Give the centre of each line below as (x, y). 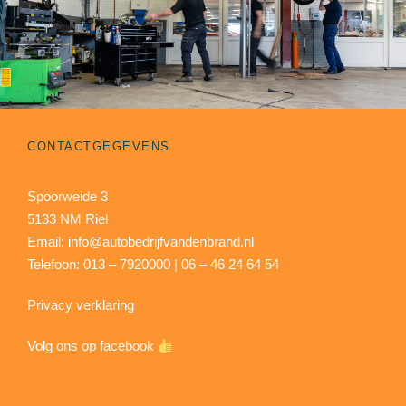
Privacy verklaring (81, 305)
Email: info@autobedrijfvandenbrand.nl (140, 242)
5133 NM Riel (68, 219)
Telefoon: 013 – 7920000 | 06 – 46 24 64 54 (153, 265)
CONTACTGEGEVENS (99, 147)
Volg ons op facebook (91, 346)
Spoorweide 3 (68, 197)
